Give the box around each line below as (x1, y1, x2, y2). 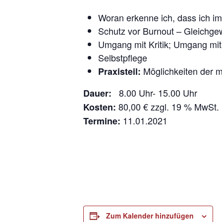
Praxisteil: (98, 65, 141, 78)
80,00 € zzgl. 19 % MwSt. (116, 100, 219, 113)
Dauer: (83, 87, 114, 100)
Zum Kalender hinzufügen (106, 211, 194, 221)
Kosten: (83, 101, 116, 113)
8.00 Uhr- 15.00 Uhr (114, 86, 197, 99)
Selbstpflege (98, 51, 147, 64)
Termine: (83, 114, 120, 127)
